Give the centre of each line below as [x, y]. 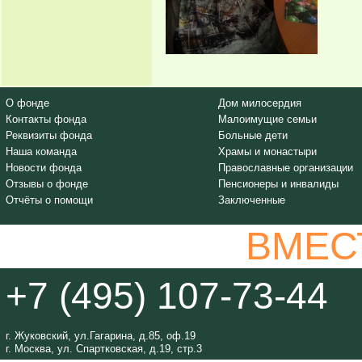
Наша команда [41, 152]
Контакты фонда [46, 119]
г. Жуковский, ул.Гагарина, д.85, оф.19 [101, 336]
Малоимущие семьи [268, 119]
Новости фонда [44, 168]
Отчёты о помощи [49, 200]
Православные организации [286, 168]
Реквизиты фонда [49, 135]
